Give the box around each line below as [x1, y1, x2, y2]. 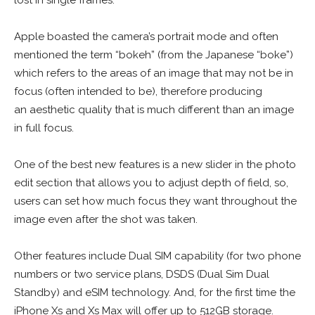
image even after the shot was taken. [14, 212, 198, 226]
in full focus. [14, 121, 74, 134]
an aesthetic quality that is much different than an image [14, 103, 294, 116]
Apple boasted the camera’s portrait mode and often [14, 30, 278, 43]
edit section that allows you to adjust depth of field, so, [14, 176, 288, 189]
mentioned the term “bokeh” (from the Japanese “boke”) [14, 48, 293, 61]
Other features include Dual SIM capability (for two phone [14, 249, 301, 262]
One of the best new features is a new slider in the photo [14, 157, 296, 171]
